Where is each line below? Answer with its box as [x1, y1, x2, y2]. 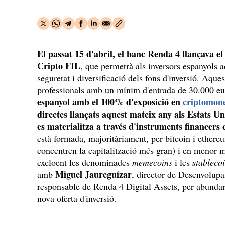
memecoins [132, 156, 172, 168]
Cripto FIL [37, 59, 80, 72]
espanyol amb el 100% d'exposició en [37, 95, 183, 108]
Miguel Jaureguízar [55, 168, 132, 181]
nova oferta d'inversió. [37, 192, 117, 204]
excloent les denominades [37, 156, 132, 168]
